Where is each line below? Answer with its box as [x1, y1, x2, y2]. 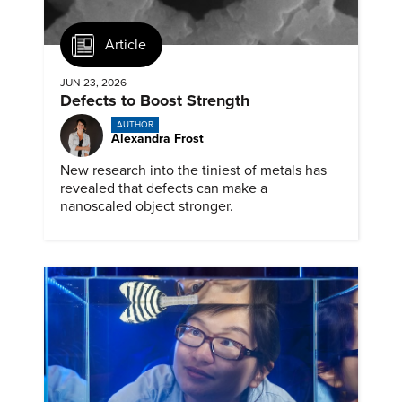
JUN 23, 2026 [60, 75, 127, 89]
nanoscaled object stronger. [60, 197, 233, 215]
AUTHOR [116, 119, 153, 131]
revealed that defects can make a [60, 179, 267, 197]
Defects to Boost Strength [60, 90, 249, 110]
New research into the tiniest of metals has [60, 161, 327, 179]
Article [105, 36, 146, 55]
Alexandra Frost [111, 130, 204, 146]
